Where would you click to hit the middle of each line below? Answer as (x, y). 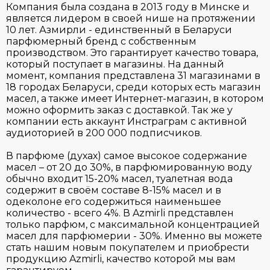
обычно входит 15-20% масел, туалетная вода (119, 178)
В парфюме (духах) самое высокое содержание (127, 155)
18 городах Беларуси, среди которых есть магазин (133, 87)
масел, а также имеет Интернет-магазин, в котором (135, 98)
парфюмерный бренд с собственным (101, 41)
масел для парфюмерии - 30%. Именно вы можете (134, 236)
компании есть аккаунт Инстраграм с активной (127, 121)
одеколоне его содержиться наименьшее (114, 201)
